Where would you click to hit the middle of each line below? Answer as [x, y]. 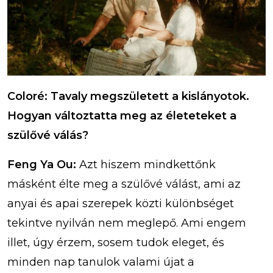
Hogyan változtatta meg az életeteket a [122, 116]
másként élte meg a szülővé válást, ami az [124, 184]
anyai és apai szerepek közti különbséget [121, 204]
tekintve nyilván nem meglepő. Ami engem [127, 223]
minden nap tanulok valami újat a [101, 262]
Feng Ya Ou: [43, 165]
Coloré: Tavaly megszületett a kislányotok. [128, 97]
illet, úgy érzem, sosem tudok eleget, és [116, 243]
